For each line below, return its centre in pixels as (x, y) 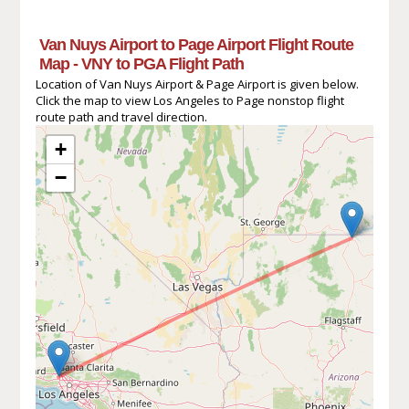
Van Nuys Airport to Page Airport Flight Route (196, 44)
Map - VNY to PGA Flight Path (141, 63)
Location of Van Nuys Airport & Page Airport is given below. (197, 84)
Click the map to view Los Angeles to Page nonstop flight (189, 100)
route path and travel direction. (121, 116)
